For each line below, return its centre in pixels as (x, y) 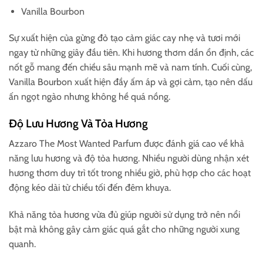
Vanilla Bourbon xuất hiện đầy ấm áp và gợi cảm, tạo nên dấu (131, 82)
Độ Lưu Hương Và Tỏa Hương (78, 124)
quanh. (22, 244)
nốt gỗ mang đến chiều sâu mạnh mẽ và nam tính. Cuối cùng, (130, 68)
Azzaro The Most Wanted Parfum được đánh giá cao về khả (127, 143)
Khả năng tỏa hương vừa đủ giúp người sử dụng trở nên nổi (124, 214)
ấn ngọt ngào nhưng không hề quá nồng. (90, 97)
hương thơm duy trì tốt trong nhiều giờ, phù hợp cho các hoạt (130, 173)
